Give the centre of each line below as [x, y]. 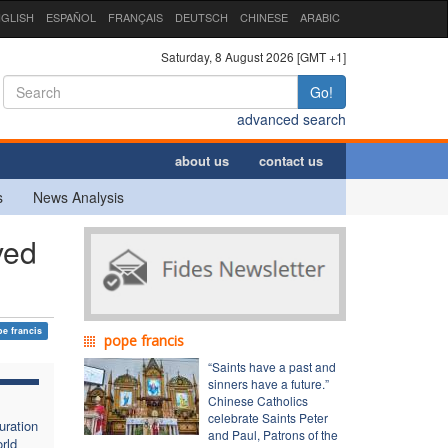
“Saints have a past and [271, 366]
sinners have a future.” [268, 383]
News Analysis [78, 196]
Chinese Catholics [257, 400]
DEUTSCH [201, 17]
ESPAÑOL [71, 17]
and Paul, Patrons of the [272, 434]
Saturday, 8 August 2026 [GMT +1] [253, 56]
